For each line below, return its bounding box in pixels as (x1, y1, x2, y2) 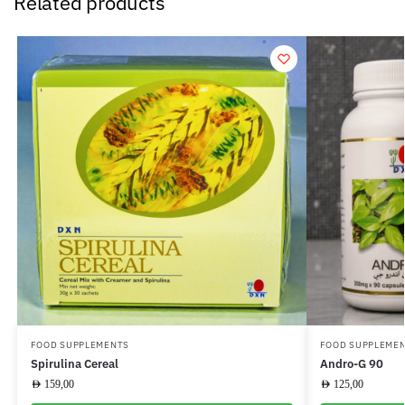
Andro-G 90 (319, 355, 383, 372)
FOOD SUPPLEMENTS (30, 338, 129, 351)
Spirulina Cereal (30, 355, 118, 372)
